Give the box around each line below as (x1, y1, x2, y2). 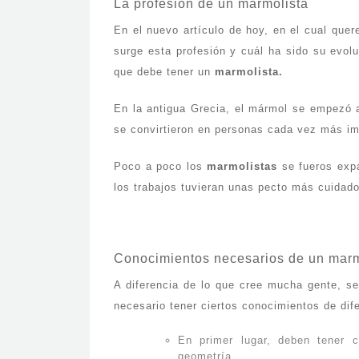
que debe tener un (114, 66, 215, 78)
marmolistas (207, 160, 278, 172)
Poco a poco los (114, 160, 208, 172)
